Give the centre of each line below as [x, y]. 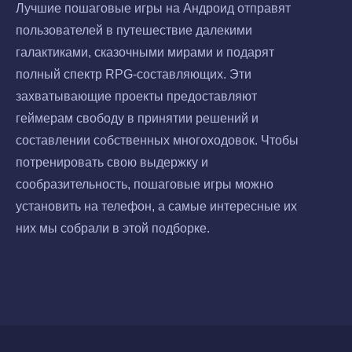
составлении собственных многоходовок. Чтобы [157, 141]
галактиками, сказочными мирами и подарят [145, 53]
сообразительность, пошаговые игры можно [145, 185]
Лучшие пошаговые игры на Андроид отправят [153, 9]
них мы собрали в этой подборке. [113, 229]
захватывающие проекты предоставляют [136, 97]
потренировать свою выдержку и [112, 163]
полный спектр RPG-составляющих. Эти [134, 75]
